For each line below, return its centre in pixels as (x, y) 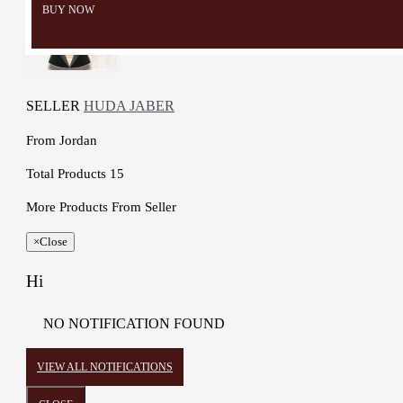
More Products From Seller (101, 207)
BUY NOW (68, 9)
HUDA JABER (129, 106)
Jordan (78, 141)
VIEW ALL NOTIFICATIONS (105, 367)
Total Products (68, 174)
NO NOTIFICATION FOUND (134, 324)
